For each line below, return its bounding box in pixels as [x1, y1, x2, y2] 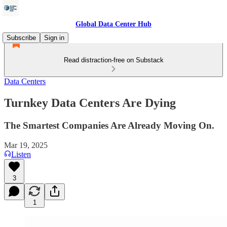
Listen [11, 149, 31, 159]
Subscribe [7, 34, 36, 42]
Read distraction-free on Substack [63, 56, 164, 64]
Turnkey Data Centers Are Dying [4, 96, 176, 109]
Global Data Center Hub [75, 20, 152, 28]
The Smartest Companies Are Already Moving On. [4, 120, 214, 131]
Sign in [44, 34, 64, 42]
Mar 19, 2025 [4, 140, 48, 149]
